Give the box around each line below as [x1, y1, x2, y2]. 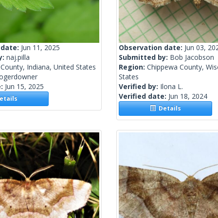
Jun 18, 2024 [168, 91, 207, 101]
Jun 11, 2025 [21, 43, 60, 53]
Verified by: [119, 82, 160, 91]
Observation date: [119, 43, 184, 53]
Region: [119, 62, 147, 72]
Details [156, 104, 182, 113]
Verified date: [119, 91, 168, 101]
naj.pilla [6, 53, 30, 62]
